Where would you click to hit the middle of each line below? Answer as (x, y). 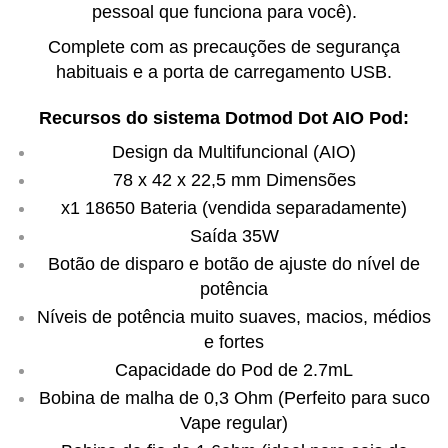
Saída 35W (234, 235)
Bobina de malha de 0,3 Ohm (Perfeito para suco (234, 397)
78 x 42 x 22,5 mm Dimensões (234, 179)
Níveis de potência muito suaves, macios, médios (234, 316)
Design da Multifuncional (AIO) (234, 151)
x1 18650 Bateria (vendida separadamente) (234, 207)
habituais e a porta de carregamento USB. (224, 72)
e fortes (234, 341)
